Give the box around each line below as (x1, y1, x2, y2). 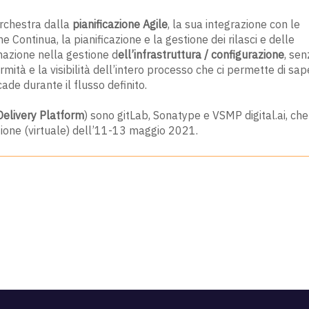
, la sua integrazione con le (168, 17, 300, 32)
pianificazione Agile (72, 17, 168, 32)
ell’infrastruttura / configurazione (118, 48, 284, 62)
